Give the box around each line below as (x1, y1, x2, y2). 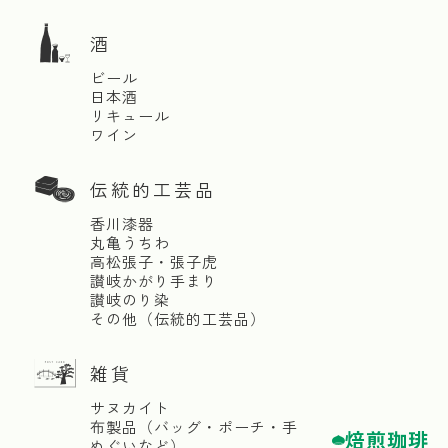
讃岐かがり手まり (90, 270, 218, 291)
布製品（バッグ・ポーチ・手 (90, 416, 298, 437)
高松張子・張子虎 (90, 251, 218, 272)
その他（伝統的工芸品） (90, 308, 266, 329)
